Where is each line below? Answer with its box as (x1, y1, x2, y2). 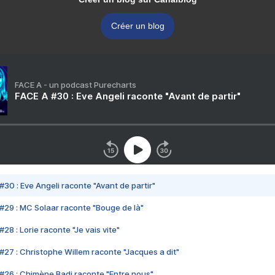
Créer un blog (110, 21, 165, 31)
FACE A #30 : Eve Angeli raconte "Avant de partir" (15, 90, 241, 103)
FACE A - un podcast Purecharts (15, 80, 136, 90)
